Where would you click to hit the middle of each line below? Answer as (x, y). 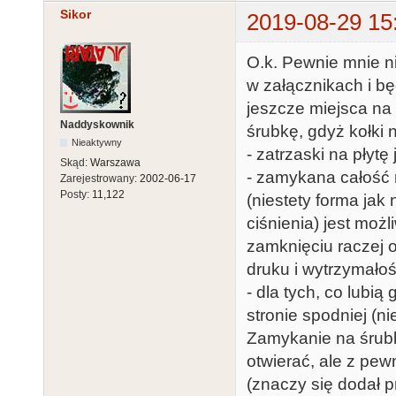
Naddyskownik (97, 125)
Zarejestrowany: (100, 179)
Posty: (76, 195)
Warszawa (115, 163)
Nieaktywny (97, 143)
